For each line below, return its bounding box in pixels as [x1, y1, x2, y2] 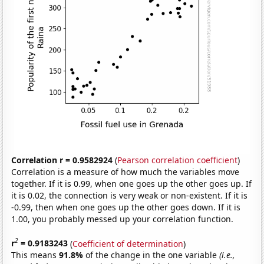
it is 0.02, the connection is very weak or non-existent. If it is [11, 189, 248, 201]
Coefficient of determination [72, 237, 184, 249]
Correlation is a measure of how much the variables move [11, 166, 240, 177]
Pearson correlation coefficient [117, 154, 238, 166]
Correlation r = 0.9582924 [11, 154, 113, 166]
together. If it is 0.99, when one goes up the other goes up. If [11, 177, 252, 189]
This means [11, 249, 60, 261]
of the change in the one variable [85, 249, 220, 261]
